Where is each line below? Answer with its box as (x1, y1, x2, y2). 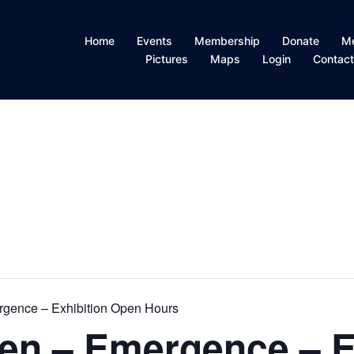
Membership (194, 34, 261, 47)
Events (137, 34, 173, 47)
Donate (282, 34, 320, 47)
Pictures (145, 52, 189, 66)
